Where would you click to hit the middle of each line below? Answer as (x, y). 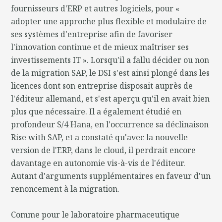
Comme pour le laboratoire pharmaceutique (95, 214)
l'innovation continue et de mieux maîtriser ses (100, 47)
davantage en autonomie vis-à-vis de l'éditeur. (98, 163)
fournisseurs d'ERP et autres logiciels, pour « (95, 8)
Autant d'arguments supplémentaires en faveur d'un (111, 176)
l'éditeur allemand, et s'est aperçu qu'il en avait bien (111, 98)
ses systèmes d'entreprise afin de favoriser (92, 34)
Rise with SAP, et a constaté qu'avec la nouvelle (100, 137)
